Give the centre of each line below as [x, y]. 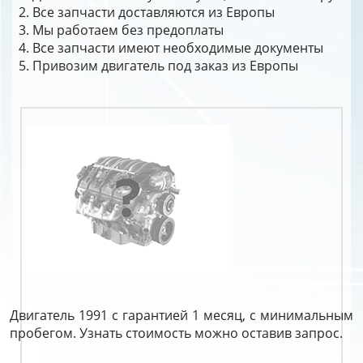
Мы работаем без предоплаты [128, 30]
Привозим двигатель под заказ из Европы [165, 66]
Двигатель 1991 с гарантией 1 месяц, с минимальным [181, 315]
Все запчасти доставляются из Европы [154, 12]
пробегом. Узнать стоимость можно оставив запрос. [176, 333]
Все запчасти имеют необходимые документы [178, 48]
